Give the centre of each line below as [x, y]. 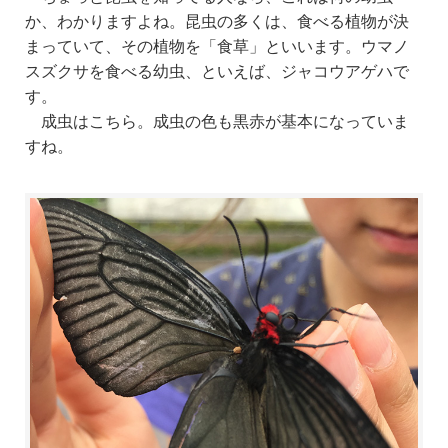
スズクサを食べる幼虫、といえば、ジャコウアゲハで [217, 70]
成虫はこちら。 [97, 120]
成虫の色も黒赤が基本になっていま [281, 120]
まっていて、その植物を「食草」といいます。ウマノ [217, 45]
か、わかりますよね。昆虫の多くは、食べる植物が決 [217, 20]
